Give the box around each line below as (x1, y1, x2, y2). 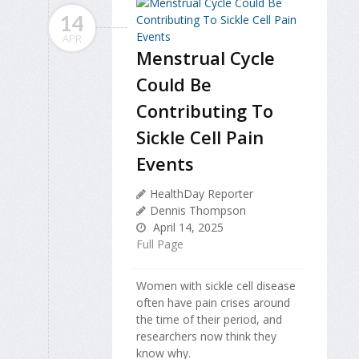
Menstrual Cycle (136, 46, 275, 71)
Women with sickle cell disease (136, 278, 296, 294)
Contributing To (136, 99, 273, 123)
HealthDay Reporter (150, 186, 253, 202)
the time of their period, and (136, 312, 282, 328)
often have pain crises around (136, 295, 290, 311)
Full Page (136, 236, 184, 252)
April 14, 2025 (150, 220, 224, 236)
